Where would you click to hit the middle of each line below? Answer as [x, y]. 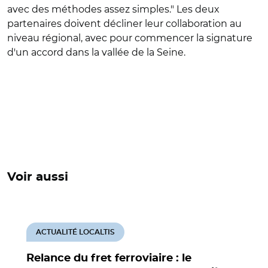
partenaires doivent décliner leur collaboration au [124, 23]
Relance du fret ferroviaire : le [109, 258]
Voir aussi [38, 177]
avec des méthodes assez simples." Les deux [113, 9]
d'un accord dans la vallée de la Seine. [96, 52]
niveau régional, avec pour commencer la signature [130, 38]
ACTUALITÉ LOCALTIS [75, 232]
